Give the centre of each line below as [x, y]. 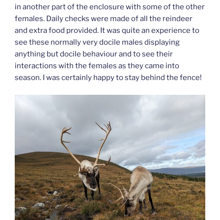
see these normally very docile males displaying [97, 42]
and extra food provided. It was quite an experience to [107, 31]
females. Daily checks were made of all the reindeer [104, 19]
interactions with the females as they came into [97, 66]
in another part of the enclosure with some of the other [110, 7]
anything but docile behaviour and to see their [94, 54]
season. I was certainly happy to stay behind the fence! [108, 78]
